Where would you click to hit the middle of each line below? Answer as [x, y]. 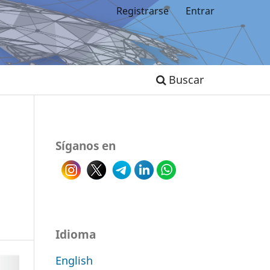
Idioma [76, 234]
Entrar [200, 11]
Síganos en [86, 145]
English [74, 260]
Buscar [185, 79]
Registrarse [143, 11]
